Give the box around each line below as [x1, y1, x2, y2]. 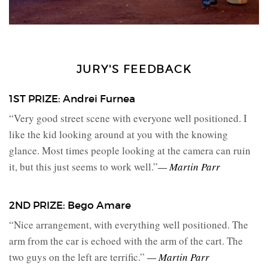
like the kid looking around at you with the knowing [9, 127, 228, 141]
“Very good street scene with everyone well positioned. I [9, 111, 247, 125]
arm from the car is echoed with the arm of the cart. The [9, 234, 243, 248]
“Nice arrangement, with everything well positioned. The [9, 218, 248, 232]
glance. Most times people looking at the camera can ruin [9, 143, 251, 157]
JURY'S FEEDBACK [76, 63, 192, 76]
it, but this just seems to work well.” [9, 159, 158, 173]
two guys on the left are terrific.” [9, 250, 145, 264]
